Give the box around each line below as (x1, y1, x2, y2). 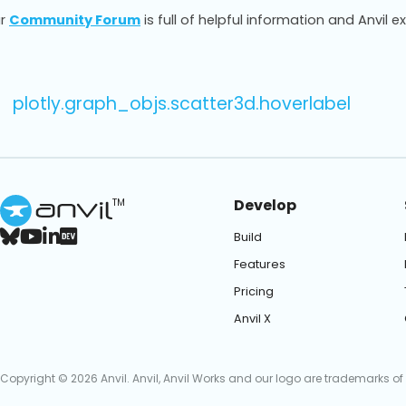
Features (233, 256, 285, 272)
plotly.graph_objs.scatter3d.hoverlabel (13, 92, 352, 117)
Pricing (233, 283, 274, 299)
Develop (233, 194, 296, 216)
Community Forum (9, 11, 140, 30)
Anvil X (233, 310, 271, 326)
